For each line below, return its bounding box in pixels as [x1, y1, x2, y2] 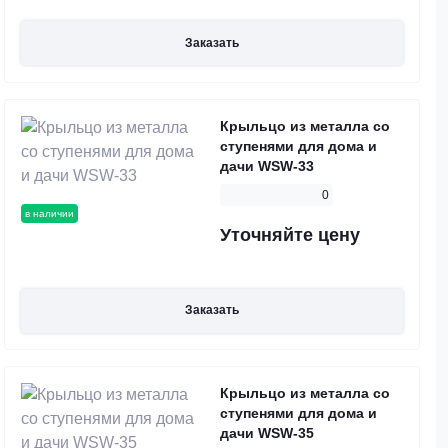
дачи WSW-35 [220, 425, 314, 442]
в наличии [25, 207, 74, 219]
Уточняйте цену [220, 224, 360, 245]
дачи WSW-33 [220, 157, 314, 174]
